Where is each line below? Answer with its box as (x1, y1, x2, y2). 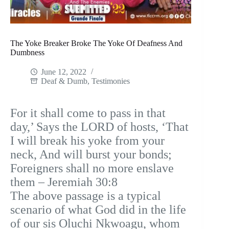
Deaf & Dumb (41, 77, 87, 86)
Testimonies (91, 77, 130, 86)
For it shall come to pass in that (10, 106, 166, 120)
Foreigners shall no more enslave (10, 162, 174, 175)
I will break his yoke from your (10, 134, 165, 148)
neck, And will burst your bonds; (10, 148, 172, 162)
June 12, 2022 (41, 67, 86, 77)
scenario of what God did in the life (10, 203, 186, 217)
